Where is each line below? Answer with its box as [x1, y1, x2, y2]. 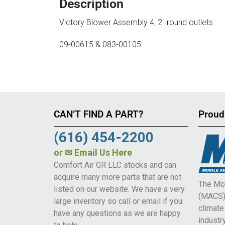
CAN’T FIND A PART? [54, 108, 143, 120]
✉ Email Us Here [65, 147, 132, 158]
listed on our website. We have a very [54, 184, 185, 194]
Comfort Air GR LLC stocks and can [54, 160, 176, 170]
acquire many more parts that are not [54, 172, 181, 182]
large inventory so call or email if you [54, 196, 182, 206]
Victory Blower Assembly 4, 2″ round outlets [59, 17, 213, 27]
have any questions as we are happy [54, 208, 181, 218]
